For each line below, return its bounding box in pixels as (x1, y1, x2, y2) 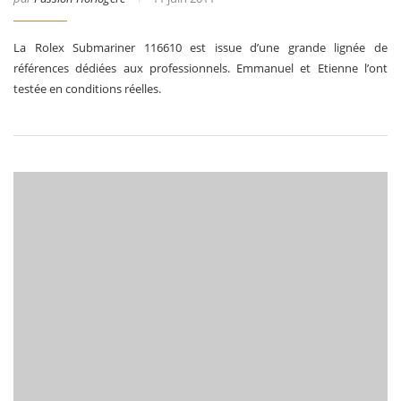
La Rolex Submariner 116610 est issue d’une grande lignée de (13, 38, 388, 55)
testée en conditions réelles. (13, 80, 161, 97)
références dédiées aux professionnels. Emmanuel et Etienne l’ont (13, 59, 388, 76)
